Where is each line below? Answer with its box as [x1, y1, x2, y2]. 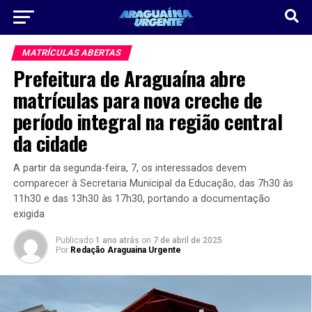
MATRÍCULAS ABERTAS [20, 47, 123, 58]
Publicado [55, 235, 93, 245]
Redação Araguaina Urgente [70, 245, 181, 255]
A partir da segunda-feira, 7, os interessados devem [13, 162, 247, 174]
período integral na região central [13, 107, 283, 136]
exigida [13, 208, 45, 220]
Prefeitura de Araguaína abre [13, 63, 246, 93]
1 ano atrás [95, 235, 139, 245]
